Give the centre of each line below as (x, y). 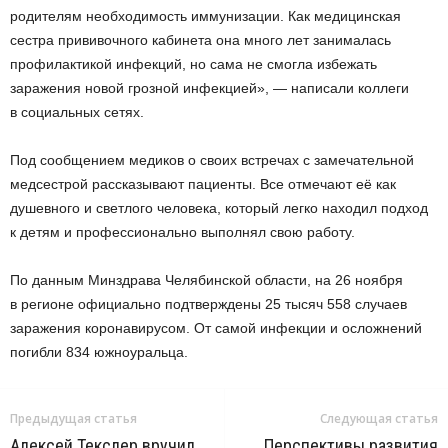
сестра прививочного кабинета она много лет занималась (200, 39)
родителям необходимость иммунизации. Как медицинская (205, 15)
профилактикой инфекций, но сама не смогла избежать (193, 63)
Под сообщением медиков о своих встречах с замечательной (212, 159)
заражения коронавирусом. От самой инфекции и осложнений (216, 327)
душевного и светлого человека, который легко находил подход (219, 207)
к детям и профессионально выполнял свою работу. (182, 231)
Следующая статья (379, 418)
